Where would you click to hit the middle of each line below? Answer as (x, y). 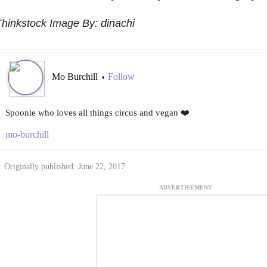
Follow (121, 76)
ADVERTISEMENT (186, 187)
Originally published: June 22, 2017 (64, 166)
